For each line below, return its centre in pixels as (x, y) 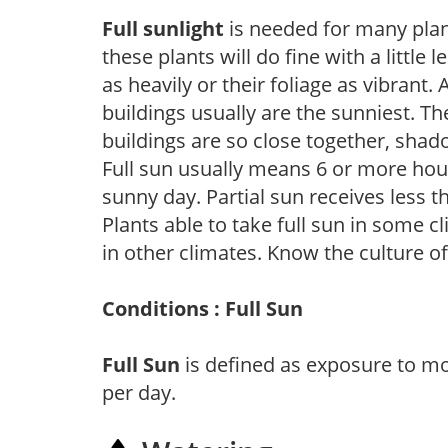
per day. (139, 392)
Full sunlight (163, 28)
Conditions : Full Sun (202, 308)
